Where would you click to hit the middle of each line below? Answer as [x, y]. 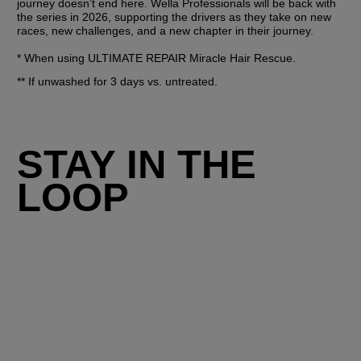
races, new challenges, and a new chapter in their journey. [166, 30]
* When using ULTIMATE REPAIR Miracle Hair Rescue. [157, 58]
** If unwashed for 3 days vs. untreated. [118, 81]
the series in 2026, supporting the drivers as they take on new [174, 17]
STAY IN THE [137, 164]
